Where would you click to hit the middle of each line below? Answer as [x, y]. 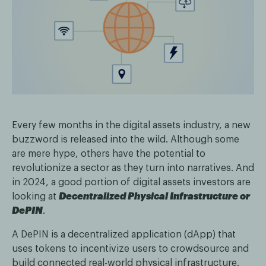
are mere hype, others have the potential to [109, 154]
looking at [35, 197]
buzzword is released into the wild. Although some [126, 140]
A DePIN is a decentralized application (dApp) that [124, 235]
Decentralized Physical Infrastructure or [154, 197]
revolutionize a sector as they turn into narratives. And [133, 168]
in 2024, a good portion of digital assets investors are [131, 183]
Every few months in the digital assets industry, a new [131, 126]
